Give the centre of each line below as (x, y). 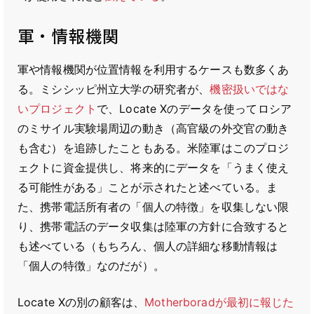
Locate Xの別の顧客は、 (81, 302)
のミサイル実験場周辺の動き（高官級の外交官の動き (153, 128)
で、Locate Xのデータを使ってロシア (194, 109)
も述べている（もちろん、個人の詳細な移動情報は (148, 246)
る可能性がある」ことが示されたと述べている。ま (148, 187)
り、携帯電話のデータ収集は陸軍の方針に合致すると (153, 226)
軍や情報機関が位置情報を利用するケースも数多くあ (153, 69)
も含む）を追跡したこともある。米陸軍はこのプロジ (153, 148)
